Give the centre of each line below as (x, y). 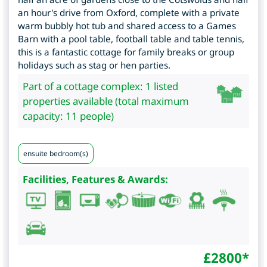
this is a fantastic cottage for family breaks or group (126, 52)
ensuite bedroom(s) (56, 154)
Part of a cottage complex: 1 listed (100, 86)
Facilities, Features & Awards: (95, 179)
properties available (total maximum (106, 101)
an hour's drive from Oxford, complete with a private (129, 13)
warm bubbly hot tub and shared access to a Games (127, 26)
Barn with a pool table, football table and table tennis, (131, 39)
